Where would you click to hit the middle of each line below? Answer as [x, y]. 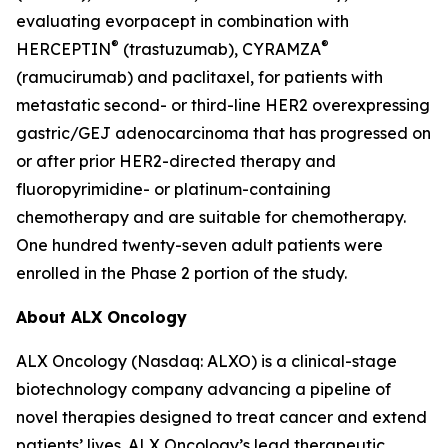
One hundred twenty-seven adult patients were [199, 245]
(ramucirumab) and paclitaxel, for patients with [199, 77]
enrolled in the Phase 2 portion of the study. [181, 273]
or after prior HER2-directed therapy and [176, 161]
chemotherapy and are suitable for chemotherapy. [211, 217]
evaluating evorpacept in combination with [182, 21]
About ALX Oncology [101, 317]
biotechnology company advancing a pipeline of [203, 389]
